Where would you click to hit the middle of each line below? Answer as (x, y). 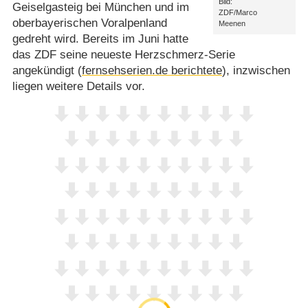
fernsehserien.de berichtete (152, 70)
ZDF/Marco (238, 13)
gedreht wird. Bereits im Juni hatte (100, 38)
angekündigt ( (47, 70)
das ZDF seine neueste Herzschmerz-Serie (123, 54)
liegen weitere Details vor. (78, 86)
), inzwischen (256, 70)
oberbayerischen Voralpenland (89, 23)
